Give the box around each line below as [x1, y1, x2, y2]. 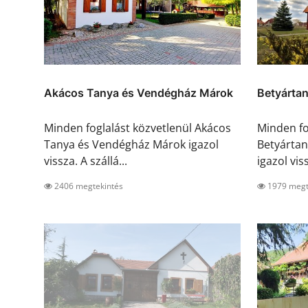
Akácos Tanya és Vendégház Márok [44, 86, 233, 100]
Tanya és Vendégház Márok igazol [44, 137, 219, 153]
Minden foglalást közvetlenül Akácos [44, 120, 231, 136]
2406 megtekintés [52, 180, 123, 192]
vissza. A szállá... [44, 153, 127, 169]
